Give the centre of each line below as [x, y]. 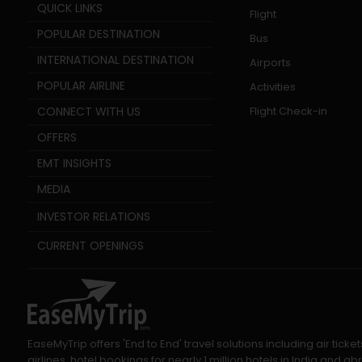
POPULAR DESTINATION [98, 34]
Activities [272, 87]
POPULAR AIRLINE [81, 86]
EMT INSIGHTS [74, 164]
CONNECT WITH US [88, 112]
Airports [270, 63]
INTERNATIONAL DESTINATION [115, 60]
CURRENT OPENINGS [90, 246]
